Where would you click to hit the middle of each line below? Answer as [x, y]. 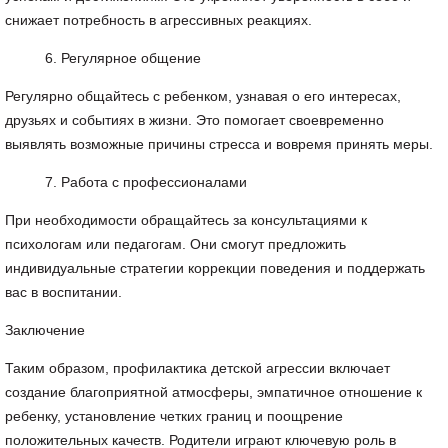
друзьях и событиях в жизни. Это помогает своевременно [194, 120]
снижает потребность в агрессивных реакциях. [158, 20]
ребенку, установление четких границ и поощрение [174, 416]
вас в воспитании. [63, 292]
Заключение [45, 330]
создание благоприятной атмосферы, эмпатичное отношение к [213, 392]
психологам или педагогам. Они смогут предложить [175, 244]
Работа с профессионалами [154, 182]
